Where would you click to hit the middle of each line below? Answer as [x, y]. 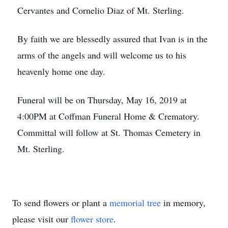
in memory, [183, 203]
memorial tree [135, 203]
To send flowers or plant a [61, 203]
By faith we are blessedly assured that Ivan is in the [112, 39]
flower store [92, 219]
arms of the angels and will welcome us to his [102, 55]
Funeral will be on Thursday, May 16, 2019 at [102, 100]
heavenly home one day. [61, 71]
